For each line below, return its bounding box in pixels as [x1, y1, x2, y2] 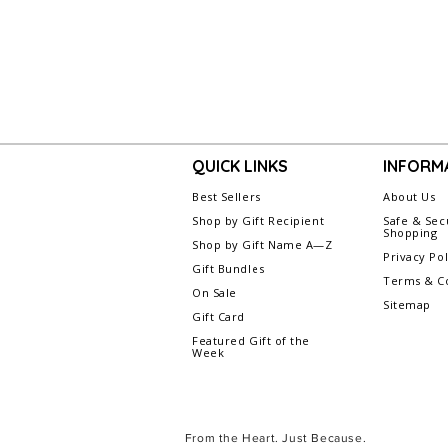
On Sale [192, 285, 237, 301]
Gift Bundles [192, 261, 265, 277]
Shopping [383, 225, 438, 241]
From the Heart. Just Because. [184, 431, 367, 446]
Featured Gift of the [192, 333, 311, 349]
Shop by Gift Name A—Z [192, 237, 333, 253]
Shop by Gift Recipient [192, 213, 325, 229]
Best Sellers [192, 189, 261, 205]
